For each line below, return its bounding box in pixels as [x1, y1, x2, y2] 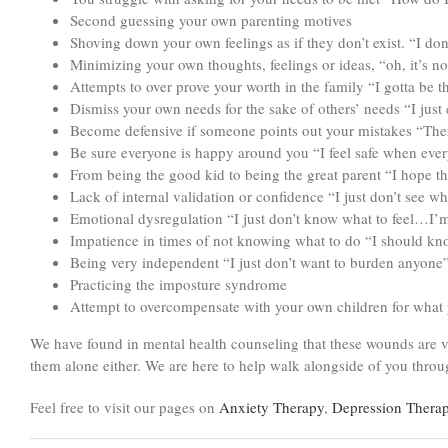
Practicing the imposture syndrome [70, 274, 287, 295]
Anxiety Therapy [219, 397, 324, 418]
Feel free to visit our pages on [30, 397, 219, 418]
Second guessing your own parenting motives [70, 10, 352, 31]
